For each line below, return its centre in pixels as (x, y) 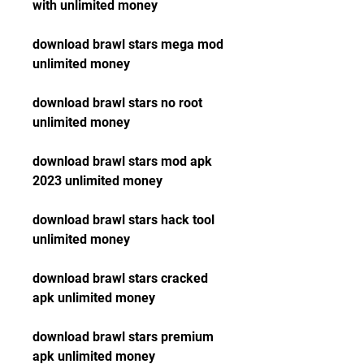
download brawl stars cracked (120, 278)
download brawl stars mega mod (128, 44)
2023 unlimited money (97, 181)
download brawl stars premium (123, 337)
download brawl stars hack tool (123, 220)
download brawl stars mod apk (122, 161)
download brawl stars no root (117, 103)
